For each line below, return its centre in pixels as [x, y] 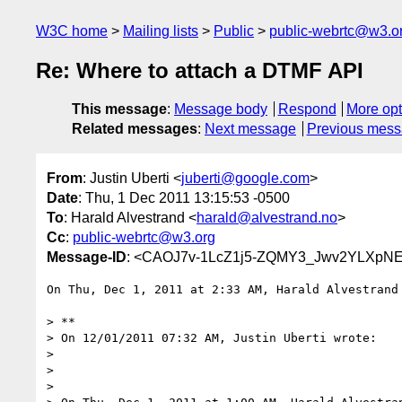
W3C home [72, 31]
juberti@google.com [245, 178]
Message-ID [87, 257]
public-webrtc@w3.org [144, 237]
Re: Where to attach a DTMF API [200, 71]
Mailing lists [161, 31]
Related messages [135, 129]
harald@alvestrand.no [267, 217]
